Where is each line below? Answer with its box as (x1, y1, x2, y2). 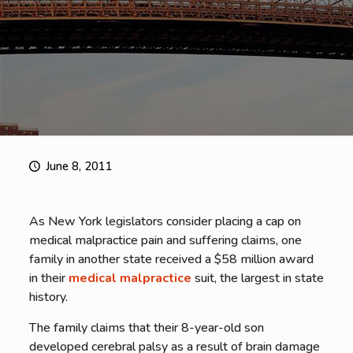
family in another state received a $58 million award (28, 251, 314, 268)
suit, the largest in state (191, 269, 324, 287)
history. (28, 288, 68, 306)
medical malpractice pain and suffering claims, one (28, 232, 302, 249)
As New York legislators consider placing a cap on (28, 213, 301, 230)
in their (28, 269, 69, 287)
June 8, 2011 (46, 158, 113, 174)
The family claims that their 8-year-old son (28, 319, 264, 336)
